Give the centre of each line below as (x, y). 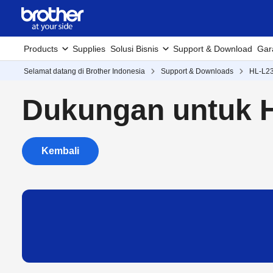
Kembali (60, 151)
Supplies (89, 49)
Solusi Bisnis (134, 49)
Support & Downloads (197, 71)
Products (41, 49)
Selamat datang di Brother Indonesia (84, 71)
